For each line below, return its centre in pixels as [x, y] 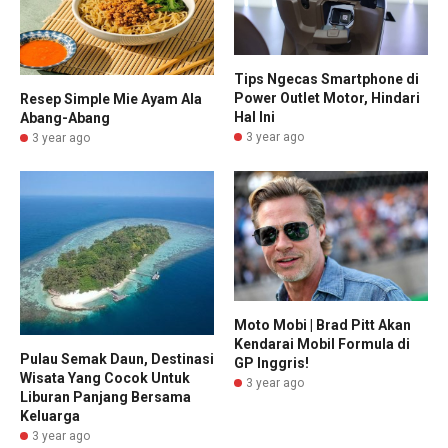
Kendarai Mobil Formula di [322, 344]
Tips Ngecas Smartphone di [326, 78]
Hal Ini [254, 116]
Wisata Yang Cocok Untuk [105, 378]
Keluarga [50, 416]
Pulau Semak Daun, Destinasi [117, 359]
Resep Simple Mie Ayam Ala [111, 99]
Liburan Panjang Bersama [105, 397]
